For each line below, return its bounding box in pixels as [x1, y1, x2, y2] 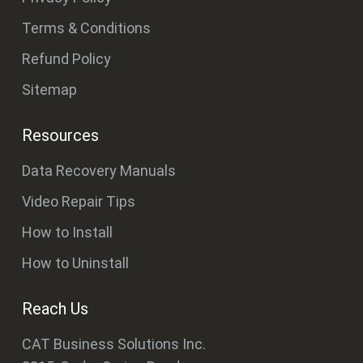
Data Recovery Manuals [22, 162, 176, 180]
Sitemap [22, 81, 77, 99]
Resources [22, 126, 99, 146]
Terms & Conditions [22, 19, 151, 37]
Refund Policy [22, 50, 111, 68]
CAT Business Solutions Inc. [22, 335, 206, 353]
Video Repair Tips [22, 193, 135, 211]
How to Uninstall [22, 254, 129, 272]
